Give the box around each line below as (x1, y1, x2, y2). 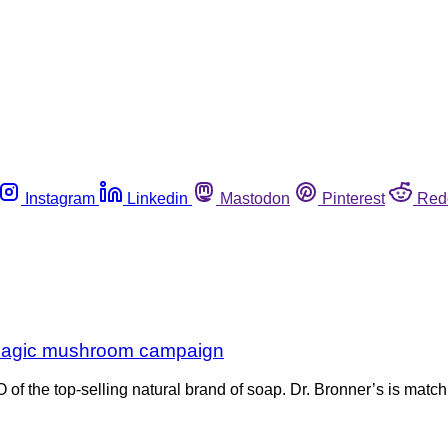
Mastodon (220, 189, 290, 207)
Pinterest (322, 189, 385, 207)
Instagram (25, 189, 95, 207)
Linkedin (127, 189, 188, 207)
